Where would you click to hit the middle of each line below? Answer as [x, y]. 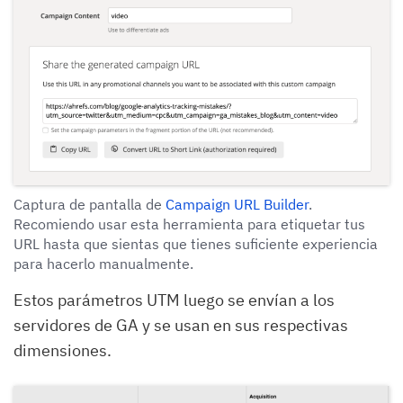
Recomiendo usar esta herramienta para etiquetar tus [189, 224]
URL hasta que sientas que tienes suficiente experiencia [196, 243]
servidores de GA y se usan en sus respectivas [181, 325]
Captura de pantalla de [90, 204]
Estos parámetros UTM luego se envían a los [174, 300]
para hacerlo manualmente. [103, 263]
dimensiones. [63, 350]
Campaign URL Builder [237, 204]
